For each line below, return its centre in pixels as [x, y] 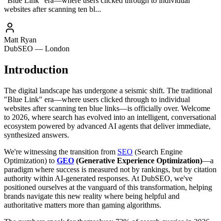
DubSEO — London [37, 48]
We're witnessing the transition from [61, 151]
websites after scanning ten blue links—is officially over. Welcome [107, 108]
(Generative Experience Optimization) [138, 160]
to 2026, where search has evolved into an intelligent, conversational [110, 117]
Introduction [36, 69]
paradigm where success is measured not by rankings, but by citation [110, 169]
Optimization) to [30, 160]
